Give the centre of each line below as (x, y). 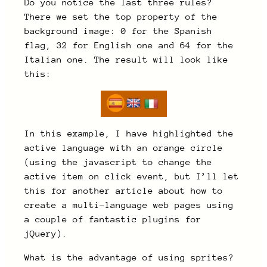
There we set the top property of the (121, 17)
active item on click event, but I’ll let (132, 177)
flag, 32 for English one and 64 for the (129, 46)
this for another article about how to (124, 191)
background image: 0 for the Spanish (119, 31)
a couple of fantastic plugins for (113, 220)
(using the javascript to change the (119, 162)
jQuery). (46, 234)
